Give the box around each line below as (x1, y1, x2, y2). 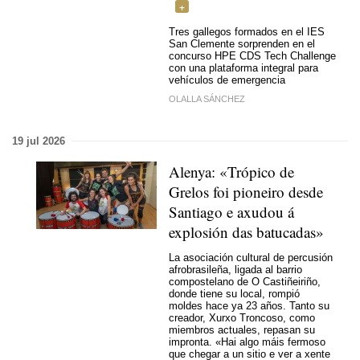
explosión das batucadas (169, 221, 316, 242)
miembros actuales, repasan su (169, 324, 315, 337)
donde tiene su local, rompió (169, 288, 300, 301)
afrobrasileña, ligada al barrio (169, 264, 302, 276)
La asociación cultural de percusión (169, 252, 333, 264)
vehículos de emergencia (169, 74, 285, 87)
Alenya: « (169, 161, 227, 182)
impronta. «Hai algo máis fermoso (169, 336, 325, 349)
